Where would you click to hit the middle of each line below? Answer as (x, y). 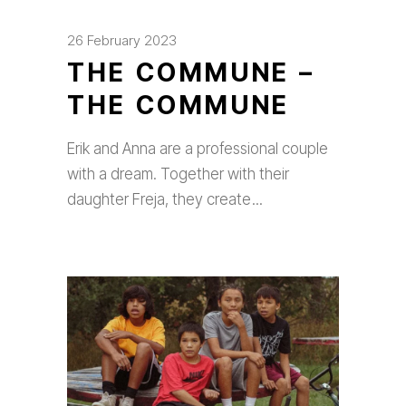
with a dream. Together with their (178, 174)
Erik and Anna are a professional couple (198, 149)
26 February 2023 (122, 40)
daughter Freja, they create (161, 199)
